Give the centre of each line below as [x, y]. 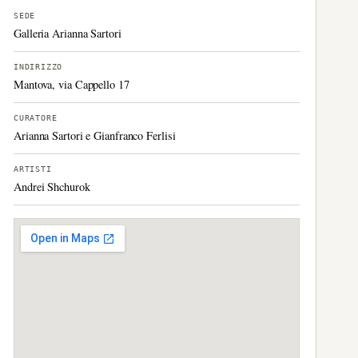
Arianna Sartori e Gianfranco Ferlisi [95, 135]
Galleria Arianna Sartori [68, 33]
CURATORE [36, 118]
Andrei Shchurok [52, 187]
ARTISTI [33, 169]
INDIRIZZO [38, 67]
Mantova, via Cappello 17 [72, 84]
